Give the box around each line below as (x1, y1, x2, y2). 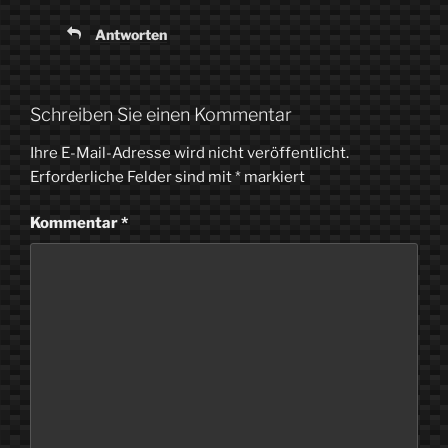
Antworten (95, 26, 167, 44)
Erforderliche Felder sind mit (30, 167, 235, 186)
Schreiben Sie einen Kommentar (30, 104, 292, 126)
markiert (241, 167, 305, 186)
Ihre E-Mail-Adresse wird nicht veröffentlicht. (30, 143, 349, 162)
